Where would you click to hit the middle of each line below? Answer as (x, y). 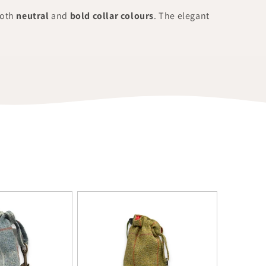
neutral (33, 16)
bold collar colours (112, 16)
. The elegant (182, 16)
